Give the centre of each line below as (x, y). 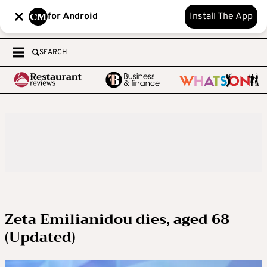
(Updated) (40, 237)
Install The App (221, 17)
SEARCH (53, 52)
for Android (73, 17)
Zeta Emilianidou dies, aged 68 (117, 219)
